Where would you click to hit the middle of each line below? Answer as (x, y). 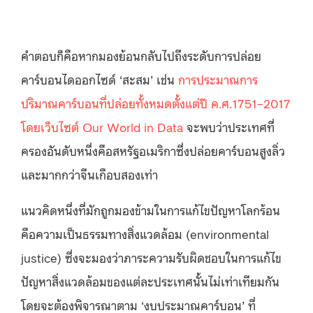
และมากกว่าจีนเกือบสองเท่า (89, 174)
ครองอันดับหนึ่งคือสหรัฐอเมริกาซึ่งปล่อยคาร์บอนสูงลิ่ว (153, 150)
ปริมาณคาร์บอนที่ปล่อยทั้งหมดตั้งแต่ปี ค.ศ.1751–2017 (156, 102)
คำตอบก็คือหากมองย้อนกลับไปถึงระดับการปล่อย (141, 55)
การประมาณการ (218, 79)
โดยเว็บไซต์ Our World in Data (102, 126)
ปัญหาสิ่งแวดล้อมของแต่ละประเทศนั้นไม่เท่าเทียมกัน (150, 281)
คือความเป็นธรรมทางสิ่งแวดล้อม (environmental (145, 233)
